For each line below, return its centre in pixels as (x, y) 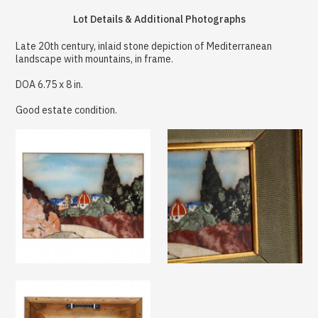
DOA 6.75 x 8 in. (50, 84)
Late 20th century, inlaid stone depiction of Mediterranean (144, 46)
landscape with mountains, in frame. (95, 59)
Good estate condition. (67, 110)
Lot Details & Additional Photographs (159, 19)
